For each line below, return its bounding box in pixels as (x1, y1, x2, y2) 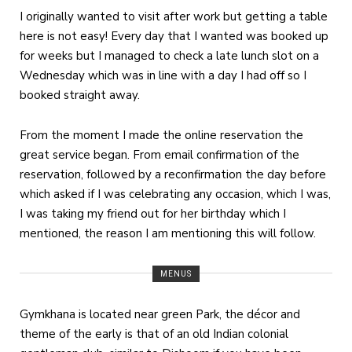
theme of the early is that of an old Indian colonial (20, 325, 288, 342)
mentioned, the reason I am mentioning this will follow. (20, 225, 316, 241)
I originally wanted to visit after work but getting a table (20, 8, 328, 24)
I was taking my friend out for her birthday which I (20, 205, 286, 222)
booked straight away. (20, 86, 140, 103)
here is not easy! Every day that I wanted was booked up (20, 27, 328, 44)
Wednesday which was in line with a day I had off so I (20, 67, 306, 83)
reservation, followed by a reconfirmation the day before (20, 166, 326, 182)
